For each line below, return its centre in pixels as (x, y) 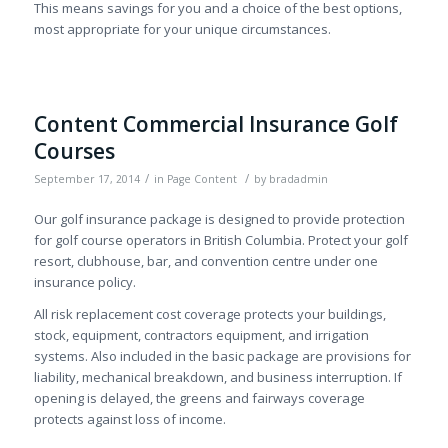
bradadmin (298, 179)
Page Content (201, 179)
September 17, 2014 (86, 179)
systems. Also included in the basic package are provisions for (222, 356)
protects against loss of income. (129, 419)
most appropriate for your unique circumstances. (182, 29)
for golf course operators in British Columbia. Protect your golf (220, 240)
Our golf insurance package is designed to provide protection (219, 219)
